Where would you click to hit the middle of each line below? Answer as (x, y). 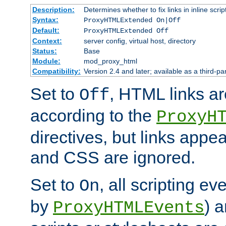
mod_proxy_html (110, 61)
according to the (93, 115)
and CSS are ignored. (113, 157)
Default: (46, 30)
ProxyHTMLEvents (129, 208)
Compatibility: (56, 71)
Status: (44, 51)
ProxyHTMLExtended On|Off (132, 20)
